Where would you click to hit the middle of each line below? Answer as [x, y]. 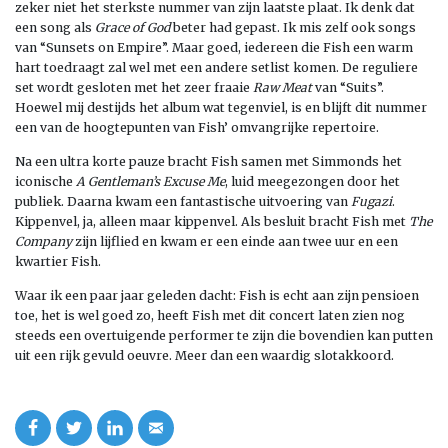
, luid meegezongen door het [312, 181]
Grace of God [132, 27]
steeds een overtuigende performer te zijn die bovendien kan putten [224, 335]
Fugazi [371, 201]
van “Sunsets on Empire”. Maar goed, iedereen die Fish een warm [214, 47]
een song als [55, 27]
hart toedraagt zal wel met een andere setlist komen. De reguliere [216, 67]
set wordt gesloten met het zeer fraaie [134, 87]
